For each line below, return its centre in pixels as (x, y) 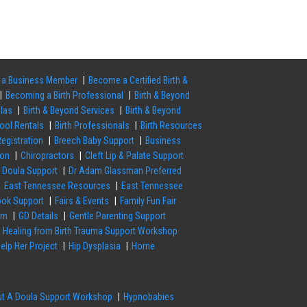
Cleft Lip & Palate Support (135, 156)
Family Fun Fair (148, 201)
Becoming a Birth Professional (65, 96)
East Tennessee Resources (58, 186)
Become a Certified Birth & (138, 81)
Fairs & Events (82, 201)
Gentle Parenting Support (118, 216)
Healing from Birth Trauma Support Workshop (90, 231)
